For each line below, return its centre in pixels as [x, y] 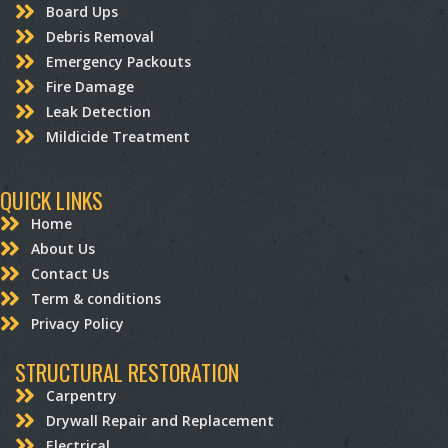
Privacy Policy [78, 323]
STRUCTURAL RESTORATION [127, 372]
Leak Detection [99, 111]
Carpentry [82, 395]
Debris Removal [100, 36]
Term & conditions [96, 298]
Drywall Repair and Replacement [160, 420]
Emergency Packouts [119, 61]
